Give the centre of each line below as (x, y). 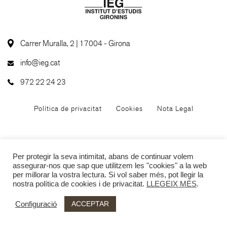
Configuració (36, 204)
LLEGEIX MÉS (172, 184)
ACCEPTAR (90, 204)
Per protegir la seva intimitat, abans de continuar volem (103, 157)
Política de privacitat (68, 108)
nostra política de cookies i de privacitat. (80, 184)
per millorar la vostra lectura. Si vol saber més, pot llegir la (108, 175)
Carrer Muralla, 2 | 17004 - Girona (75, 43)
